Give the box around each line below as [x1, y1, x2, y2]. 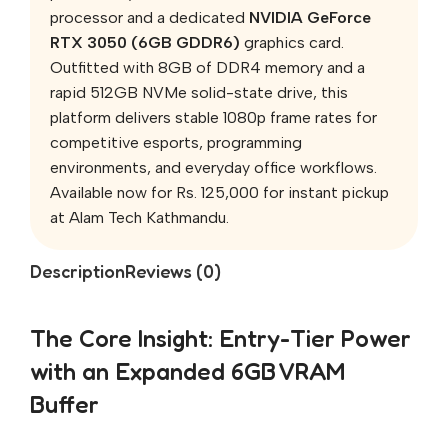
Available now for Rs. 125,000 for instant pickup [50, 183, 389, 203]
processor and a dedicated [50, 8, 249, 28]
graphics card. [240, 33, 344, 53]
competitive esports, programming [50, 133, 302, 153]
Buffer [30, 390, 99, 420]
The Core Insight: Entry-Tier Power [30, 324, 411, 354]
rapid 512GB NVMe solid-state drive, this [50, 83, 348, 103]
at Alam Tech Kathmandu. [50, 208, 229, 228]
